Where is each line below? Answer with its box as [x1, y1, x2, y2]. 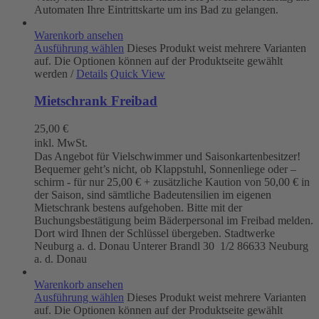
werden [34, 67, 70, 80]
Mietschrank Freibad [34, 93, 157, 109]
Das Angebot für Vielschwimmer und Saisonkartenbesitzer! [34, 150, 300, 163]
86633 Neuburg [234, 240, 308, 253]
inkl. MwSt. [34, 136, 88, 149]
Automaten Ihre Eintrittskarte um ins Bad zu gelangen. [34, 3, 278, 16]
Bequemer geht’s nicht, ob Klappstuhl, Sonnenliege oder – [34, 163, 296, 176]
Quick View [110, 67, 165, 80]
